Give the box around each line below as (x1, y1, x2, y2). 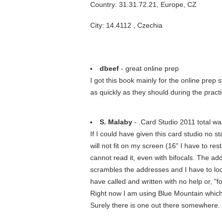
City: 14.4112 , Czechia (90, 21, 163, 29)
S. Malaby (100, 118, 132, 126)
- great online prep (119, 64, 179, 72)
